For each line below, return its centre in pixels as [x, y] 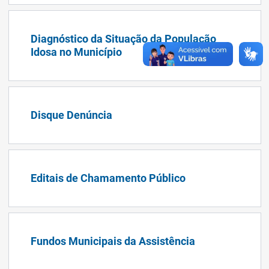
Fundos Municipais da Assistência [113, 241]
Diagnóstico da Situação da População [123, 38]
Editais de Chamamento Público [108, 178]
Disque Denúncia [71, 115]
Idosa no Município [76, 52]
